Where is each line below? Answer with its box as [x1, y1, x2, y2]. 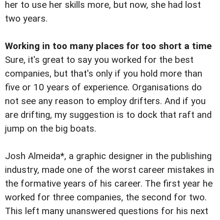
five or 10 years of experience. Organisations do [5, 82, 202, 93]
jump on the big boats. [5, 123, 96, 135]
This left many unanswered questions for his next [5, 206, 208, 217]
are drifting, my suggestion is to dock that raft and [5, 110, 212, 121]
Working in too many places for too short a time [5, 41, 212, 52]
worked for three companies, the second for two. [5, 192, 207, 203]
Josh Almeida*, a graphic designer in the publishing [5, 151, 212, 162]
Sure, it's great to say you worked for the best [5, 55, 193, 66]
